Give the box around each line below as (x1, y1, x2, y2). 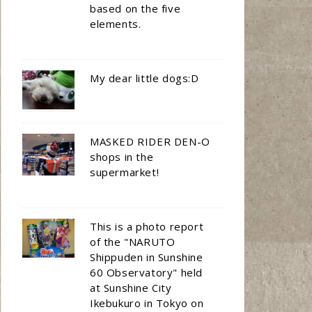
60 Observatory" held (90, 265, 203, 279)
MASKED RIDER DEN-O (90, 134, 210, 148)
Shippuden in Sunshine (90, 250, 203, 264)
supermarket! (90, 165, 159, 179)
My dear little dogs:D (90, 71, 199, 85)
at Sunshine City (90, 281, 172, 295)
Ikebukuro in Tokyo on (90, 296, 204, 310)
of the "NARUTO (90, 235, 175, 249)
